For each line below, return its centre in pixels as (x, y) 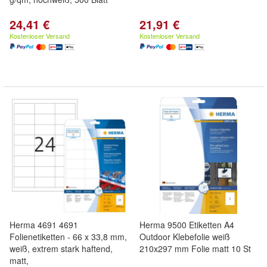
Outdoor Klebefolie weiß (185, 237)
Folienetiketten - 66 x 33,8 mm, (68, 237)
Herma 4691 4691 (44, 225)
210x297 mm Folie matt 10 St (195, 249)
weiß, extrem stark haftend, (61, 249)
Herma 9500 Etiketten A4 (187, 225)
